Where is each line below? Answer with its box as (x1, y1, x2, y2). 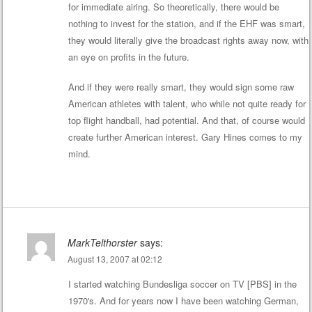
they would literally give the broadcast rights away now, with (68, 33, 309, 47)
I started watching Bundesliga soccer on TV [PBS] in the (68, 276, 297, 290)
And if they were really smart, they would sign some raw (68, 80, 294, 94)
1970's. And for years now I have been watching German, (68, 293, 299, 307)
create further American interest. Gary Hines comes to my (68, 130, 302, 144)
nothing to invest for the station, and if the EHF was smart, (68, 16, 305, 30)
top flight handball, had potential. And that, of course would (68, 114, 305, 127)
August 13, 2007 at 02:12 (67, 252, 162, 265)
